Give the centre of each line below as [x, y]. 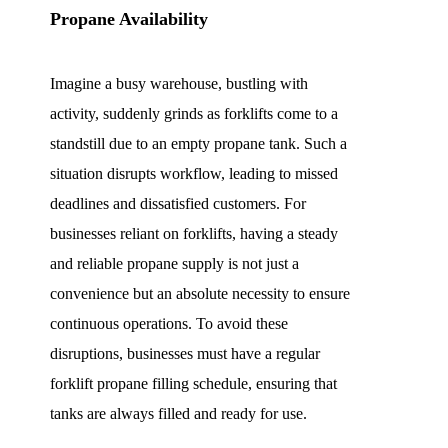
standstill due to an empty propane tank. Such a [198, 143]
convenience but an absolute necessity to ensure [200, 293]
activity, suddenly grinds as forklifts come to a [194, 113]
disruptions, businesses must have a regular [185, 353]
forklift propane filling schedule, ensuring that [193, 383]
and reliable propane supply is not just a [174, 263]
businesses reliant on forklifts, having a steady [194, 233]
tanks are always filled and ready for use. [178, 413]
